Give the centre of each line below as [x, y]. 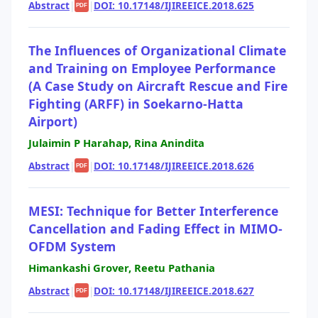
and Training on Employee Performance [152, 68]
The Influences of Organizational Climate [157, 50]
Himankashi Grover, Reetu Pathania [122, 268]
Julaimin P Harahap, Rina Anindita [116, 143]
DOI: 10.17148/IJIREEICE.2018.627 [174, 290]
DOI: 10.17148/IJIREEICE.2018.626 [174, 165]
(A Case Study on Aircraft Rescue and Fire [158, 86]
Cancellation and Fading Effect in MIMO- [155, 228]
